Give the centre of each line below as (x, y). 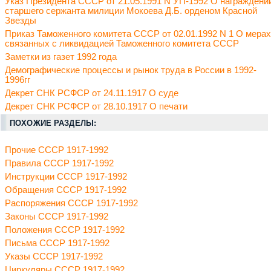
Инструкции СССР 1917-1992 (66, 177)
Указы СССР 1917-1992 (54, 257)
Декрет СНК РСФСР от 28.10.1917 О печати (96, 107)
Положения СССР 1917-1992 (65, 230)
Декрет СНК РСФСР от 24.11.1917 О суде (92, 93)
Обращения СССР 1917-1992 (66, 190)
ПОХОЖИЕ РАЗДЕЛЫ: (53, 123)
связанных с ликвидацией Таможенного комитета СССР (122, 44)
